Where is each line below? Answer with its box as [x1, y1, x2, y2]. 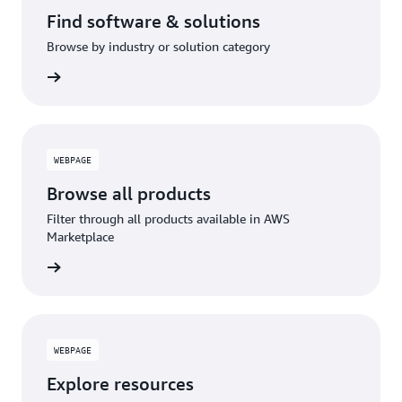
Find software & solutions [47, 10, 260, 31]
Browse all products [47, 182, 211, 204]
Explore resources [47, 372, 194, 394]
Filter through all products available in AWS [47, 210, 290, 226]
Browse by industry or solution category [47, 38, 270, 54]
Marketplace [47, 228, 114, 244]
